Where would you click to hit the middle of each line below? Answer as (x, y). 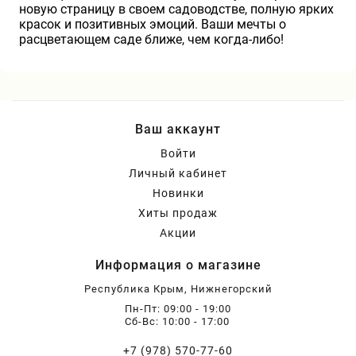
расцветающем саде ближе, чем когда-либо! (151, 40)
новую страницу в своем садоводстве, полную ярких (176, 10)
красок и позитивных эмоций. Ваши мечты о (153, 25)
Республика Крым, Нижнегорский (178, 289)
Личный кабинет (178, 174)
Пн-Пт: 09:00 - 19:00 (178, 309)
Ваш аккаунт (178, 130)
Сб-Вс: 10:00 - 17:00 (177, 322)
